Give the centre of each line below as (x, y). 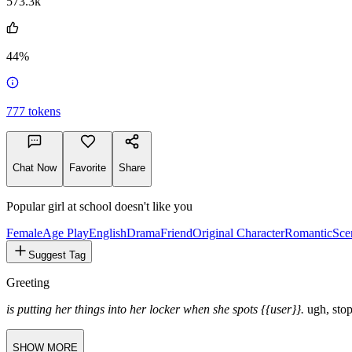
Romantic (308, 233)
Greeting (28, 282)
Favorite (88, 168)
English (108, 233)
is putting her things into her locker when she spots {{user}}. (155, 309)
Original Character (238, 233)
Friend (176, 233)
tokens (44, 112)
